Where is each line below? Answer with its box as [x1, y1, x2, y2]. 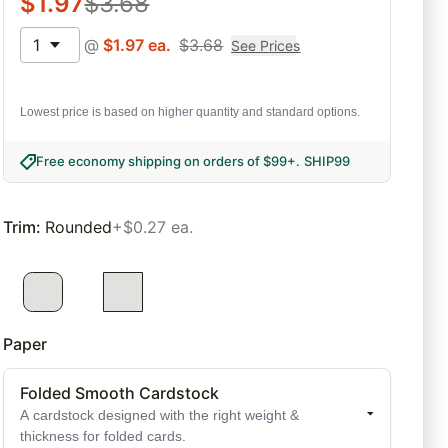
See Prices [231, 36, 301, 54]
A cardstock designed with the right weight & [20, 407, 300, 424]
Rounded [45, 217, 113, 238]
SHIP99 [304, 153, 351, 170]
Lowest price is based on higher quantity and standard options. [20, 105, 361, 120]
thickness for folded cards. [20, 428, 187, 445]
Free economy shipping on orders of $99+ [36, 153, 297, 170]
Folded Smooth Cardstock [20, 383, 220, 404]
